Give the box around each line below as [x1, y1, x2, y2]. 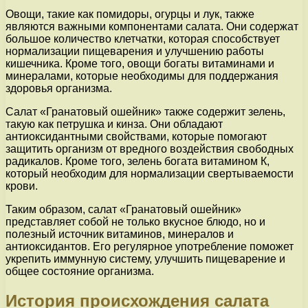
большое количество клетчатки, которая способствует [5, 33, 280, 45]
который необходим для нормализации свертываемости [5, 168, 294, 180]
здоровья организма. [5, 82, 112, 95]
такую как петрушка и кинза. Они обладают [5, 118, 223, 131]
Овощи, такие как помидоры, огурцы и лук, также [5, 8, 254, 21]
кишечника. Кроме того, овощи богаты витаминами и [5, 58, 274, 70]
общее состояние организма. [5, 265, 154, 278]
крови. [5, 180, 38, 192]
